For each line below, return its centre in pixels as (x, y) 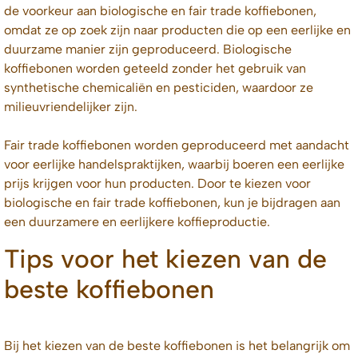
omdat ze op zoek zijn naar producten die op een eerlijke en (177, 30)
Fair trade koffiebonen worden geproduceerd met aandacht (177, 145)
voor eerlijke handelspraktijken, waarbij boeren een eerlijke (174, 165)
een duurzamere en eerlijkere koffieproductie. (137, 222)
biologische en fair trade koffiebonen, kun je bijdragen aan (172, 203)
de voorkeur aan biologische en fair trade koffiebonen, (160, 11)
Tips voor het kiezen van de (165, 259)
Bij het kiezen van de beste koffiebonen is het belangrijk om (177, 345)
